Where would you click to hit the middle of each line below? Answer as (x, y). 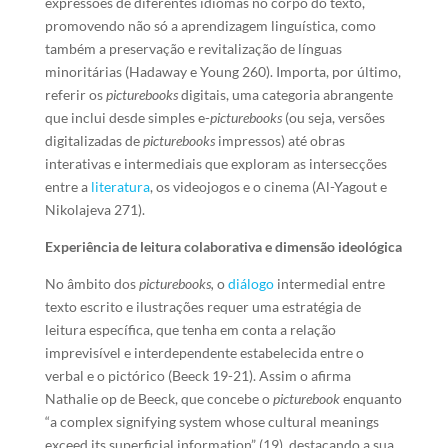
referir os (75, 94)
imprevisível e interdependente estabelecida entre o (204, 352)
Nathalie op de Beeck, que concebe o (158, 398)
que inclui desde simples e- (127, 117)
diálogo (250, 283)
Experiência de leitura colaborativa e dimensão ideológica (223, 246)
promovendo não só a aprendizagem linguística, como (210, 25)
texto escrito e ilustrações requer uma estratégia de (202, 306)
